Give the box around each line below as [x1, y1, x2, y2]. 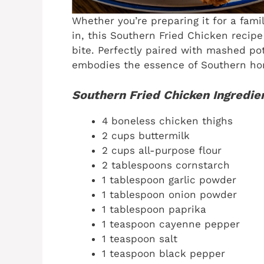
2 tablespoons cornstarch [102, 159, 230, 171]
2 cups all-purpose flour [102, 144, 222, 156]
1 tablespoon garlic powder [102, 173, 236, 186]
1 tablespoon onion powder [102, 188, 237, 200]
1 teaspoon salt [102, 232, 177, 245]
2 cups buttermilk [102, 129, 190, 141]
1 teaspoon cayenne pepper [102, 217, 240, 230]
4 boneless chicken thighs [102, 114, 233, 127]
